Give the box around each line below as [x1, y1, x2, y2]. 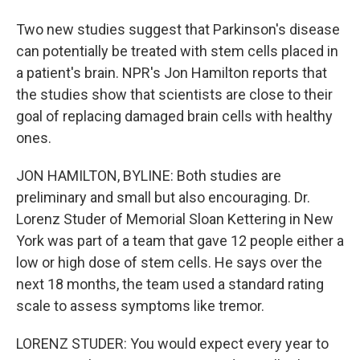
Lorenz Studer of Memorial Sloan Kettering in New [16, 211, 333, 227]
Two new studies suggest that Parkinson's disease [16, 21, 340, 38]
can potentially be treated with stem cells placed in [16, 43, 338, 59]
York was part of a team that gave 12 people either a [16, 232, 344, 249]
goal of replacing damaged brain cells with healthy [16, 108, 333, 125]
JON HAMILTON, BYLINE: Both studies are [16, 167, 281, 184]
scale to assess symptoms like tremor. [16, 297, 264, 314]
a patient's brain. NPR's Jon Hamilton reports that [16, 64, 327, 81]
